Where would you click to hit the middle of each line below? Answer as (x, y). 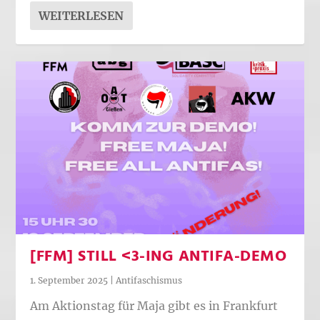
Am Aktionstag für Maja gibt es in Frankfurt (154, 306)
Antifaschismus (149, 280)
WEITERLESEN (81, 16)
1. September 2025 (69, 280)
